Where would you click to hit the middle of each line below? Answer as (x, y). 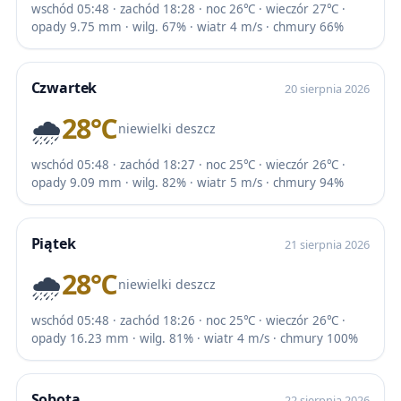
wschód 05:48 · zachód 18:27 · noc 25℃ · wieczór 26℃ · (188, 165)
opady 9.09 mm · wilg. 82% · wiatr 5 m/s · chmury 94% (187, 183)
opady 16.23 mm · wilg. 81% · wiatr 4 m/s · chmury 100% (194, 339)
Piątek (53, 244)
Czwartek (64, 88)
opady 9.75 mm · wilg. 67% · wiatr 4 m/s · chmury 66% (187, 27)
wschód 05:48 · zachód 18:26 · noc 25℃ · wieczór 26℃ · (188, 321)
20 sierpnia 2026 (328, 89)
